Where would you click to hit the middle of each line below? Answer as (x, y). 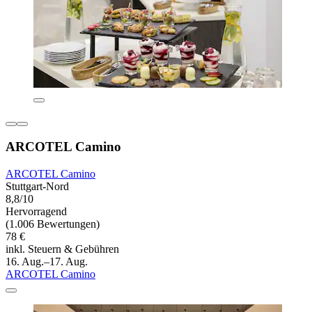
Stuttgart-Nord (37, 187)
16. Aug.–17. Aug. (47, 262)
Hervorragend (36, 212)
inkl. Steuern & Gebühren (62, 249)
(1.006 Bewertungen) (53, 224)
